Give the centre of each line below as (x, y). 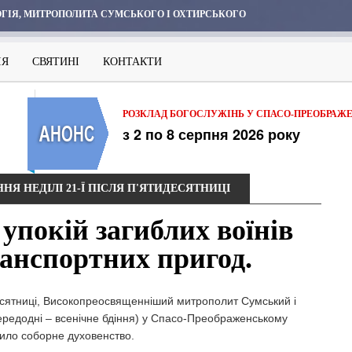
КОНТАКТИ (132, 62)
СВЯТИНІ (56, 62)
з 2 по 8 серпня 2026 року (211, 134)
